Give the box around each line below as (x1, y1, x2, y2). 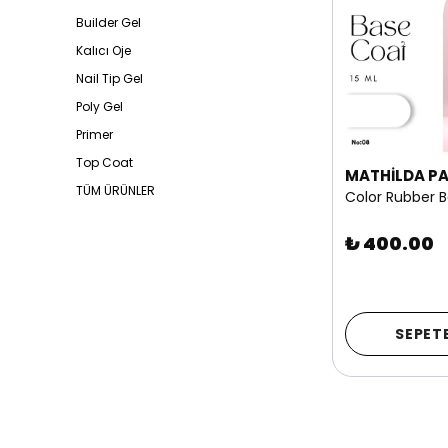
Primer (76, 126, 113, 143)
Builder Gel (76, 14, 141, 31)
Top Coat (76, 154, 133, 171)
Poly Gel (76, 98, 123, 115)
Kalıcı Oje (76, 42, 131, 59)
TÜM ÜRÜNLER (76, 182, 155, 199)
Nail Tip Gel (76, 70, 143, 87)
